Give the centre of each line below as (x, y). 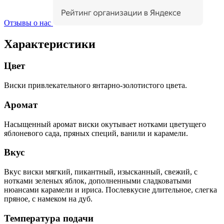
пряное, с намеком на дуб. (48, 199)
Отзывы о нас (27, 22)
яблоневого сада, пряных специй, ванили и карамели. (96, 133)
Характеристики (50, 44)
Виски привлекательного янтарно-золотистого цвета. (95, 85)
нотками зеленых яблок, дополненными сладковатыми (98, 181)
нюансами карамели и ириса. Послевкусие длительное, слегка (110, 190)
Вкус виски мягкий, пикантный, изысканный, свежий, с (101, 172)
